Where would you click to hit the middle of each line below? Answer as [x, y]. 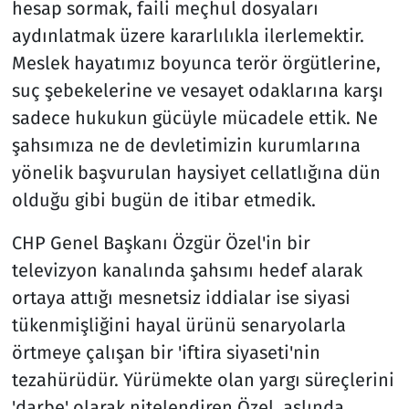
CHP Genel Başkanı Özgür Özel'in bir [161, 242]
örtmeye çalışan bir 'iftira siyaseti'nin [166, 352]
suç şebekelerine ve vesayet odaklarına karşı [197, 90]
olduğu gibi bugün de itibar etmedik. [163, 199]
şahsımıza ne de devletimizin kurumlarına [186, 145]
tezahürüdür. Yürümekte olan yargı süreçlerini [203, 379]
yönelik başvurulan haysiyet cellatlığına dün [196, 172]
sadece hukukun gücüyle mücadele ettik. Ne [194, 117]
